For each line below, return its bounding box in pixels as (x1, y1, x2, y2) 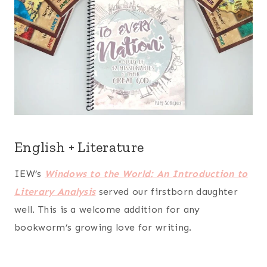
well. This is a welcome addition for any (14, 204, 200, 216)
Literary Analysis (14, 186, 96, 198)
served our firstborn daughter (95, 186, 238, 198)
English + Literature (14, 138, 144, 156)
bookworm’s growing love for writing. (14, 222, 192, 234)
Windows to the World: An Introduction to (44, 168, 248, 180)
